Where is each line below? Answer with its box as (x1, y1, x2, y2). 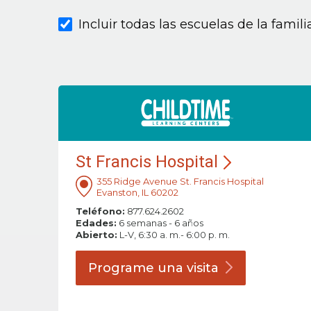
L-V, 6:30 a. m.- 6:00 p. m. (117, 229, 230, 241)
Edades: (76, 217, 117, 229)
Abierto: (76, 229, 117, 241)
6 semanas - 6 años (117, 217, 203, 229)
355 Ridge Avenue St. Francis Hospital (96, 176, 264, 187)
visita (187, 260, 219, 276)
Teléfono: (76, 205, 125, 217)
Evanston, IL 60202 (96, 187, 178, 199)
